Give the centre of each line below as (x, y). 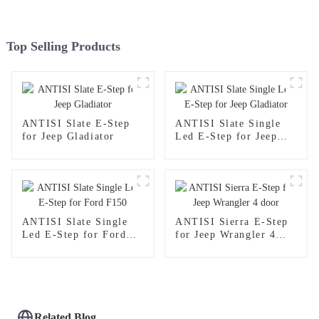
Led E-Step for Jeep (226, 136)
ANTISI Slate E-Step (76, 123)
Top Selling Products (63, 46)
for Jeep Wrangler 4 (225, 234)
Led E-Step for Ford (74, 234)
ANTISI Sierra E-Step (231, 221)
